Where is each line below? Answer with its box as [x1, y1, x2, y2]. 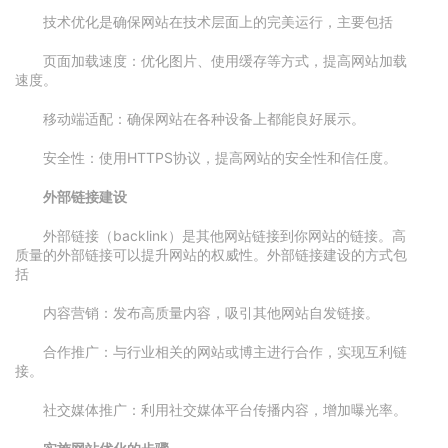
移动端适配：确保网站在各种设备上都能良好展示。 [43, 110, 365, 127]
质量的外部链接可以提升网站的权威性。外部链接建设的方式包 [15, 246, 407, 263]
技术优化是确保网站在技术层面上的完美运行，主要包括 [43, 13, 393, 30]
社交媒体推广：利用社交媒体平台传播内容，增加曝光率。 [43, 401, 407, 418]
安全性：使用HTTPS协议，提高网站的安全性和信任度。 [43, 149, 397, 166]
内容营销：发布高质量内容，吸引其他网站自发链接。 [43, 304, 379, 321]
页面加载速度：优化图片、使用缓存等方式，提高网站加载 [43, 52, 407, 69]
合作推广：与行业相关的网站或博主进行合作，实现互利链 [43, 343, 407, 360]
